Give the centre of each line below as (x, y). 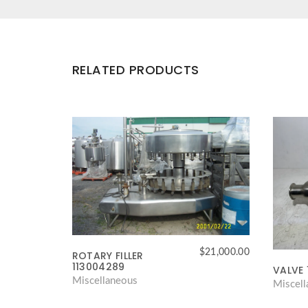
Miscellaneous (104, 280)
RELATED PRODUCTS (135, 69)
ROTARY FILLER (108, 255)
